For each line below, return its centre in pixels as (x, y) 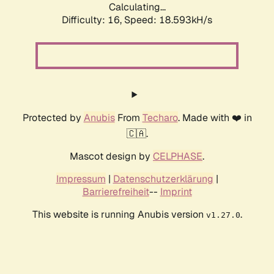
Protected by (53, 118)
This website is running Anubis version (119, 215)
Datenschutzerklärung (163, 179)
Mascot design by (111, 157)
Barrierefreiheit (116, 192)
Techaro (160, 118)
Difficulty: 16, (93, 20)
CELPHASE (178, 157)
